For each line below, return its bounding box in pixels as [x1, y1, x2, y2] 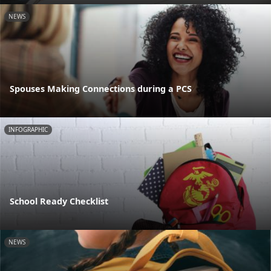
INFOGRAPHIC [8, 125, 48, 134]
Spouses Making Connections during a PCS [10, 82, 192, 94]
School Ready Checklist [10, 195, 108, 207]
